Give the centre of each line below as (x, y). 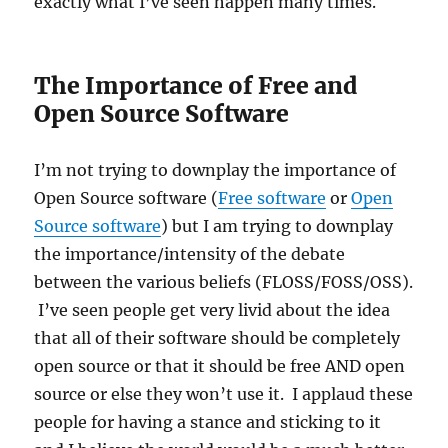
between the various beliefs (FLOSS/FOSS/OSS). (224, 282)
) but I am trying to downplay (277, 226)
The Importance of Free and (196, 86)
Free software (272, 198)
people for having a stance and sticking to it (208, 422)
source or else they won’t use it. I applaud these (224, 394)
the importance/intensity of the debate (190, 254)
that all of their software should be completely (217, 338)
